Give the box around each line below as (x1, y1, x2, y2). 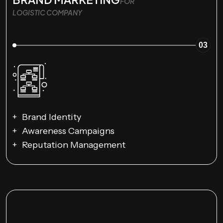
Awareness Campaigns (22, 125, 114, 136)
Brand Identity (22, 111, 81, 122)
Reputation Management (22, 139, 125, 150)
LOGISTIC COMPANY (12, 8, 82, 17)
